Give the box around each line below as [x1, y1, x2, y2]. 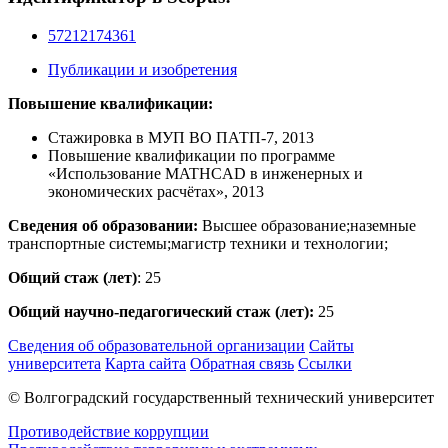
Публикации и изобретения [48, 60, 237, 78]
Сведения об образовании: [8, 216, 198, 234]
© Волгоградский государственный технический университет [8, 388, 434, 406]
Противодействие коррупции [8, 422, 209, 440]
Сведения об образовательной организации [8, 336, 305, 354]
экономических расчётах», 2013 [48, 182, 264, 200]
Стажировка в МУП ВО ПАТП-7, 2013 [48, 128, 314, 146]
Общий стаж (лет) [8, 268, 137, 286]
